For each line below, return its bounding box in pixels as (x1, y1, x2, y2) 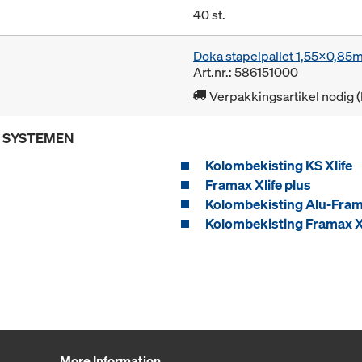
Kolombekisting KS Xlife (205, 156, 352, 175)
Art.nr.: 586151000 (193, 63, 298, 82)
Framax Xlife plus (205, 175, 311, 195)
